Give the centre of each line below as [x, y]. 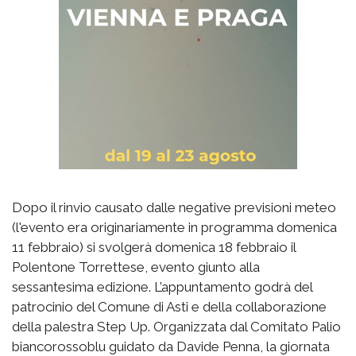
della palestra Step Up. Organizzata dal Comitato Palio [176, 326]
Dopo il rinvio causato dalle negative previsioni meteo [174, 207]
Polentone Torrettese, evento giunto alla [136, 267]
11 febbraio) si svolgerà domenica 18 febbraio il [154, 247]
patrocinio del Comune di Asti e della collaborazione [169, 306]
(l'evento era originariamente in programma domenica [174, 227]
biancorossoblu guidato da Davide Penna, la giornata [171, 346]
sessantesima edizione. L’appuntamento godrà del [162, 286]
